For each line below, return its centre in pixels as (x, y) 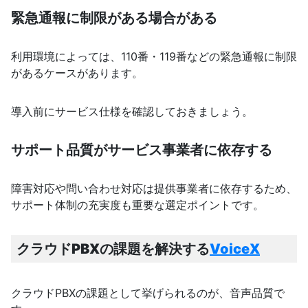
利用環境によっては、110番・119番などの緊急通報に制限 (154, 57)
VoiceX (235, 249)
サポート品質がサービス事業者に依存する (142, 150)
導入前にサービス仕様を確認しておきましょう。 (132, 112)
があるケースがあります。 (77, 73)
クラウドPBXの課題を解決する (113, 249)
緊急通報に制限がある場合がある (114, 18)
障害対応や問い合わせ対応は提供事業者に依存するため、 (154, 189)
